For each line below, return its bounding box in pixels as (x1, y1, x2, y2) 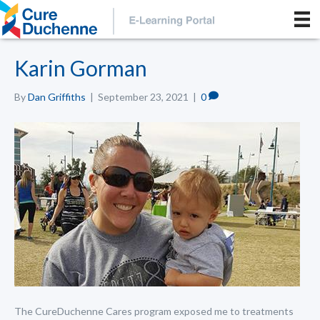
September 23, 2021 (98, 90, 189, 103)
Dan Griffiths (28, 90, 86, 103)
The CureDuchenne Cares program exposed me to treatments (14, 304, 294, 317)
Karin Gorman (14, 54, 147, 81)
